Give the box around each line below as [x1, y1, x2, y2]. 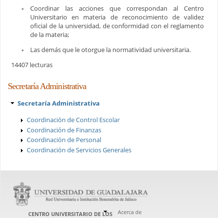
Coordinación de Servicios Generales [27, 145, 131, 154]
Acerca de [118, 208, 142, 216]
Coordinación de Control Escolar [27, 115, 120, 125]
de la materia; [30, 30, 69, 39]
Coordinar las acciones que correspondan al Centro [30, 3, 204, 13]
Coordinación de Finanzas [27, 125, 101, 134]
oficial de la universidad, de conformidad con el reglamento [30, 21, 204, 30]
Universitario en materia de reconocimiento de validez [30, 12, 204, 21]
